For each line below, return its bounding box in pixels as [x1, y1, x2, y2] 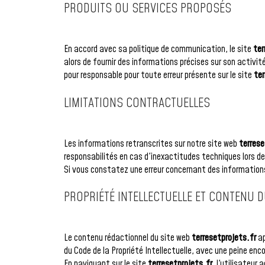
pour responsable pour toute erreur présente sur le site [63, 69, 254, 82]
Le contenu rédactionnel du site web [63, 231, 192, 245]
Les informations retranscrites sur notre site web [63, 137, 239, 150]
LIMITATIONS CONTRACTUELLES [63, 93, 210, 112]
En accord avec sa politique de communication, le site [63, 43, 253, 56]
